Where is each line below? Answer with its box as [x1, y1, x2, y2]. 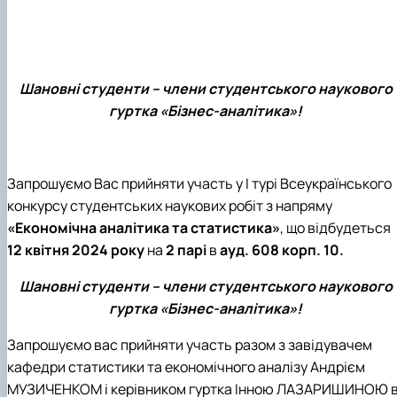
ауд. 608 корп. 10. [217, 240, 344, 261]
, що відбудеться [280, 218, 391, 238]
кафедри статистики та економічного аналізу [7, 357, 307, 378]
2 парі [166, 240, 209, 261]
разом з [235, 335, 288, 355]
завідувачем [288, 335, 372, 355]
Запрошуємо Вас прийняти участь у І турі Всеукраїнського [7, 174, 392, 194]
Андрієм [307, 357, 365, 378]
